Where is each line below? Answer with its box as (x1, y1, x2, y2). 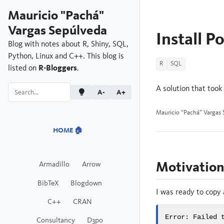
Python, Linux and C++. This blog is (8, 51, 124, 60)
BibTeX (37, 177, 58, 187)
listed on (8, 63, 38, 72)
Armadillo (39, 159, 70, 169)
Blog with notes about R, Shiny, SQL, (8, 39, 128, 48)
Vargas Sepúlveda (8, 23, 107, 38)
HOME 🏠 (53, 125, 83, 134)
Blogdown (70, 177, 102, 187)
